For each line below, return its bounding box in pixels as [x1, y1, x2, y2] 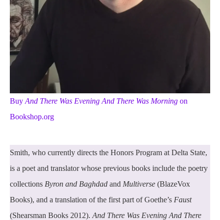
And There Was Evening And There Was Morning [25, 96, 178, 105]
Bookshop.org [10, 112, 54, 121]
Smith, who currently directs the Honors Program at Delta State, [10, 148, 207, 157]
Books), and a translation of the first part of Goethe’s [10, 195, 172, 204]
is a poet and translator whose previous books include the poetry [10, 164, 208, 172]
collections [10, 179, 45, 188]
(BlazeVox [155, 179, 190, 188]
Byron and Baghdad [45, 179, 108, 188]
